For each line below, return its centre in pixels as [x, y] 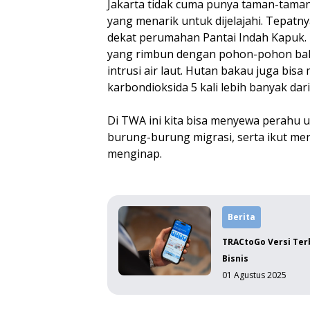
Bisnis [236, 258]
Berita [242, 217]
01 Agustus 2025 [255, 275]
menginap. [135, 154]
